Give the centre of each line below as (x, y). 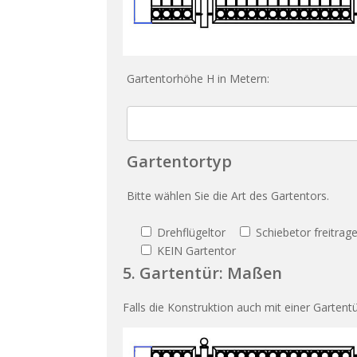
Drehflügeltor (192, 233)
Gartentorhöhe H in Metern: (198, 79)
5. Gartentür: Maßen (203, 273)
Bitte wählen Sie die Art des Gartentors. (228, 196)
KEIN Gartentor (197, 251)
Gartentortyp (180, 162)
